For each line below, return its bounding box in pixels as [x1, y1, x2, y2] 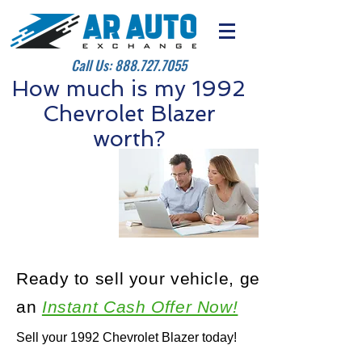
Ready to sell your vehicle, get [16, 269, 266, 288]
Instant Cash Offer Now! [41, 297, 238, 316]
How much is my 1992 [12, 76, 246, 101]
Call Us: [71, 55, 115, 75]
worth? [92, 126, 166, 151]
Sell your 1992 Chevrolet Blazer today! [16, 330, 237, 344]
